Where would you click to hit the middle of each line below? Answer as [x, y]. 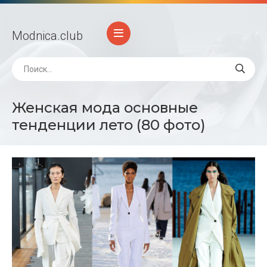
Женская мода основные [105, 108]
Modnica [35, 35]
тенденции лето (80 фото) [109, 125]
